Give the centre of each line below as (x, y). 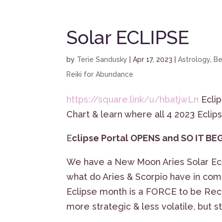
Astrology (194, 59)
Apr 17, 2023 (153, 59)
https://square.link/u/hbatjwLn (133, 99)
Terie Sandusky (102, 59)
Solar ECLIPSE (128, 37)
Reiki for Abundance (100, 74)
